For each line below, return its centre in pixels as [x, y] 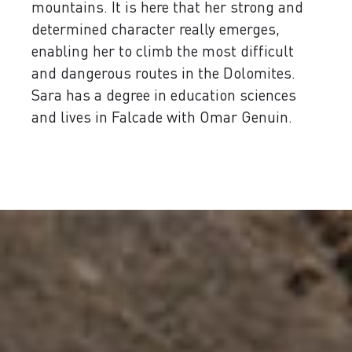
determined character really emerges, [156, 29]
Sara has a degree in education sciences [164, 95]
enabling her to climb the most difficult [163, 51]
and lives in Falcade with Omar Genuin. [162, 117]
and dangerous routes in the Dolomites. [163, 73]
